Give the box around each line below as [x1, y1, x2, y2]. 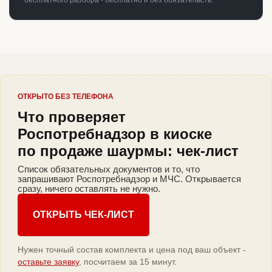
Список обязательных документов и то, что [18, 164, 200, 175]
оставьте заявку [18, 257, 79, 267]
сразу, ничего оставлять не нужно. [18, 183, 160, 194]
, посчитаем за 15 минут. [79, 257, 177, 267]
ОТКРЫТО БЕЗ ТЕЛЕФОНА [18, 92, 114, 101]
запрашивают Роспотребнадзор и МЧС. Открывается [18, 174, 241, 185]
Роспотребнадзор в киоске [18, 126, 212, 143]
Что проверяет [18, 109, 126, 126]
